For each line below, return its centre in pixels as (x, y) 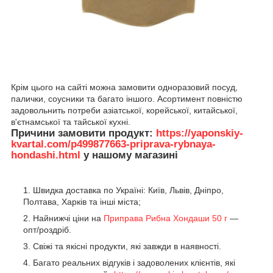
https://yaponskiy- (200, 133)
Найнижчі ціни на (68, 218)
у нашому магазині (129, 155)
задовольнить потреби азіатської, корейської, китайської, (124, 110)
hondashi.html (46, 155)
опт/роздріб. (47, 229)
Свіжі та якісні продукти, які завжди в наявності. (127, 246)
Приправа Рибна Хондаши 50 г (165, 218)
